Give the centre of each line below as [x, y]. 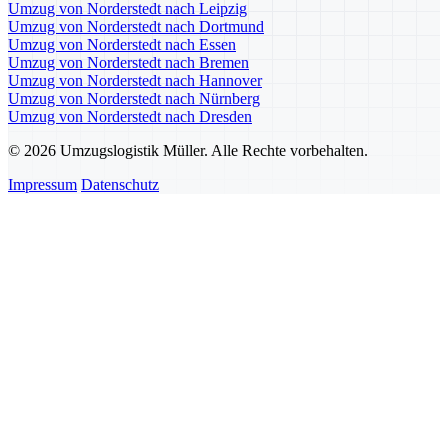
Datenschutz [120, 185]
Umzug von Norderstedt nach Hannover [135, 81]
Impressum [42, 185]
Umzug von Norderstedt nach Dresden [130, 117]
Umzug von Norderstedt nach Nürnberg [134, 99]
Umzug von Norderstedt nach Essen [122, 45]
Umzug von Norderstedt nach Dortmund [136, 27]
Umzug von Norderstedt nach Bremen [128, 63]
